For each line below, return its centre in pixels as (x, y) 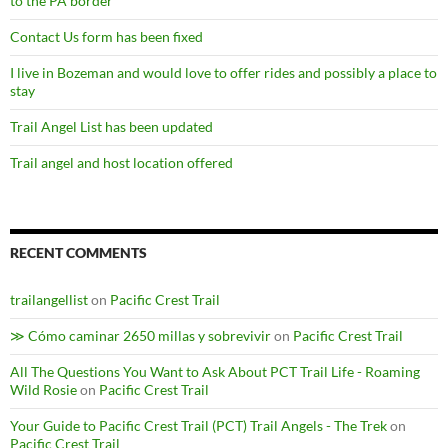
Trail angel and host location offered (121, 163)
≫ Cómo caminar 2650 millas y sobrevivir (140, 336)
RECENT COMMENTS (78, 253)
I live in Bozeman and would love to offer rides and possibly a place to (223, 73)
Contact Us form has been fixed (106, 37)
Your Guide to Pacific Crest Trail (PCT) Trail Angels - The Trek (198, 426)
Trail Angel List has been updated (111, 127)
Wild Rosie (43, 390)
